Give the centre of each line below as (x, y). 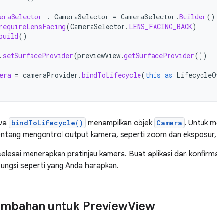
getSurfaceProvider (159, 55)
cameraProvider (50, 75)
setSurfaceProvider (38, 55)
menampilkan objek (120, 123)
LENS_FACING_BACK (161, 26)
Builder (193, 17)
